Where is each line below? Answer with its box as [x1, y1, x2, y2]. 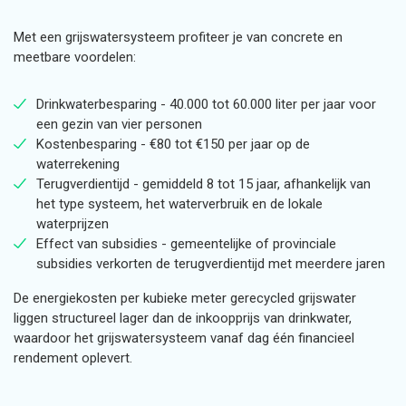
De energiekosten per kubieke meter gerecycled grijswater [14, 290, 356, 306]
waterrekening [36, 156, 123, 172]
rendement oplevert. [14, 350, 136, 366]
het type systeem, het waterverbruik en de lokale [36, 196, 323, 212]
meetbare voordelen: [14, 49, 140, 65]
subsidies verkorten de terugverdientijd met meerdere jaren [36, 256, 389, 272]
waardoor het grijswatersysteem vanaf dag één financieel [14, 330, 354, 346]
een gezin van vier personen [36, 116, 206, 132]
